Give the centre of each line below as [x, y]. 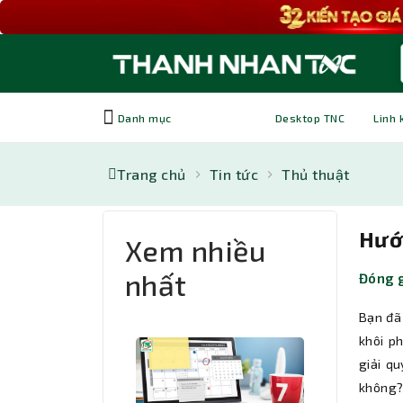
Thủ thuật [316, 175]
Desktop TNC [310, 117]
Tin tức [234, 175]
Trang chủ [152, 175]
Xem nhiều [196, 251]
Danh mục [143, 117]
